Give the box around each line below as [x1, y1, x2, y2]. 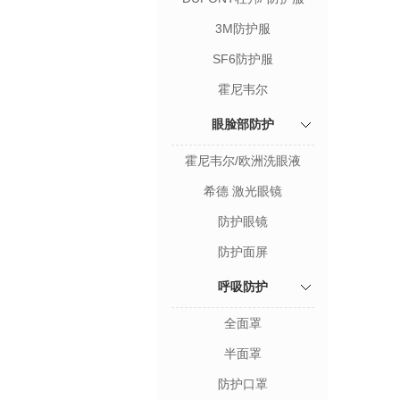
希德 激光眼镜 [204, 184, 282, 198]
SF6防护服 [212, 52, 273, 66]
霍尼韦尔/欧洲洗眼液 [185, 154, 301, 168]
